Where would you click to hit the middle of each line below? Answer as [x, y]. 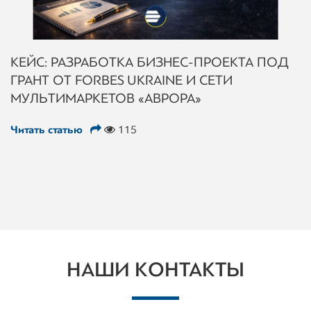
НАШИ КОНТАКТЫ [155, 270]
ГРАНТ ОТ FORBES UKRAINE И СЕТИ [121, 80]
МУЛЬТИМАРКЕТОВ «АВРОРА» [106, 98]
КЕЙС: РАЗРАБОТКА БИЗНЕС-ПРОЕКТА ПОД [150, 62]
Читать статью [48, 130]
